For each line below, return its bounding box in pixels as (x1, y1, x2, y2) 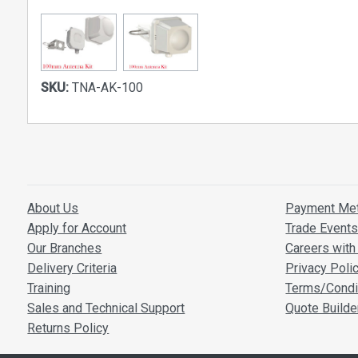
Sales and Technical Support (27, 300, 185, 316)
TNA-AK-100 (69, 80, 144, 96)
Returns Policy (27, 320, 109, 336)
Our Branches (27, 241, 102, 257)
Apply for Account (27, 221, 127, 237)
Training (27, 280, 71, 296)
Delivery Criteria (27, 261, 117, 276)
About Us (27, 201, 79, 217)
